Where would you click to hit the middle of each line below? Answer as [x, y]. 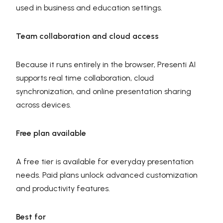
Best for [31, 217]
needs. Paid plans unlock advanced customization [107, 175]
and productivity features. [63, 188]
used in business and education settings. [89, 7]
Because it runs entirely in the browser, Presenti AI [106, 64]
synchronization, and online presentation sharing [104, 91]
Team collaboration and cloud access [87, 36]
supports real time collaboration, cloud [85, 78]
